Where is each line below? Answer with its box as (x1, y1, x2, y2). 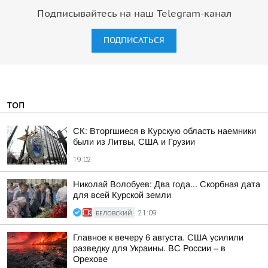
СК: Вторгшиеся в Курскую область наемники (73, 126, 256, 136)
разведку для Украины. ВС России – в (73, 243, 226, 253)
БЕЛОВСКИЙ (96, 209, 132, 217)
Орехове (73, 254, 108, 264)
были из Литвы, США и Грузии (73, 137, 195, 147)
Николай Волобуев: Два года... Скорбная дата (73, 179, 260, 189)
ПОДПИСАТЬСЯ (103, 35, 165, 45)
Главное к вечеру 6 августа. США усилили (73, 233, 243, 242)
